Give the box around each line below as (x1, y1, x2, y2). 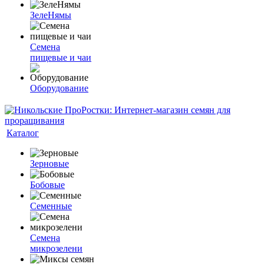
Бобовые (30, 180, 65, 190)
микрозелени (30, 243, 82, 253)
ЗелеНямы (30, 10, 71, 20)
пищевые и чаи (30, 52, 91, 62)
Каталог (6, 128, 39, 138)
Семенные (30, 201, 72, 211)
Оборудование (30, 83, 88, 93)
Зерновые (30, 159, 69, 169)
